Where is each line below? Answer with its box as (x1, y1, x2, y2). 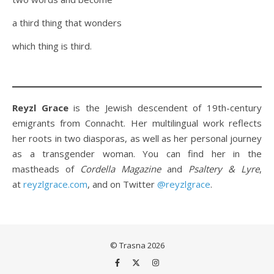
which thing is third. (12, 40, 92, 52)
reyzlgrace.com (23, 178, 87, 190)
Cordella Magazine (80, 163, 161, 175)
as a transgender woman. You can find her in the (12, 147, 262, 160)
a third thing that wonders (12, 17, 124, 29)
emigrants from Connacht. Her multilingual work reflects (12, 117, 262, 129)
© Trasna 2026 (109, 240, 165, 251)
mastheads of (12, 163, 80, 175)
